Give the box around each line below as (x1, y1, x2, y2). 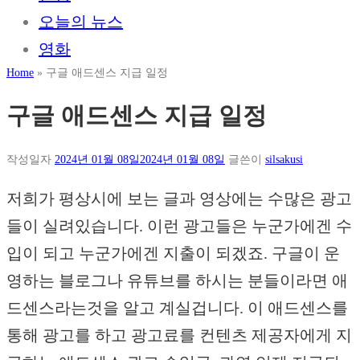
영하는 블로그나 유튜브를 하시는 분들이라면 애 (6, 272, 348, 290)
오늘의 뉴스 (39, 13, 123, 31)
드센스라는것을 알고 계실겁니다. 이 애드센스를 (6, 299, 348, 317)
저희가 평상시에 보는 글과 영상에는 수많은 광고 (6, 190, 352, 208)
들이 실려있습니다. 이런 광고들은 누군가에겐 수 (6, 217, 352, 235)
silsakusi (265, 153, 303, 166)
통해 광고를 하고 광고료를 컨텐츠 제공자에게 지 (6, 326, 352, 345)
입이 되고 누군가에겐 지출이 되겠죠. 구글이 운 (6, 244, 340, 263)
